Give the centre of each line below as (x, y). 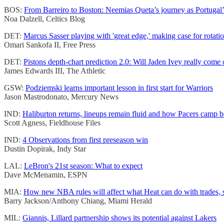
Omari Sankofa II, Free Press (50, 45)
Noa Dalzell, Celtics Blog (44, 19)
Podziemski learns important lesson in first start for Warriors (119, 88)
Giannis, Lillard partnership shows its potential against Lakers (119, 218)
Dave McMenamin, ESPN (46, 175)
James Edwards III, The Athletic (55, 71)
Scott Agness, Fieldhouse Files (52, 123)
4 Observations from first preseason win (85, 140)
